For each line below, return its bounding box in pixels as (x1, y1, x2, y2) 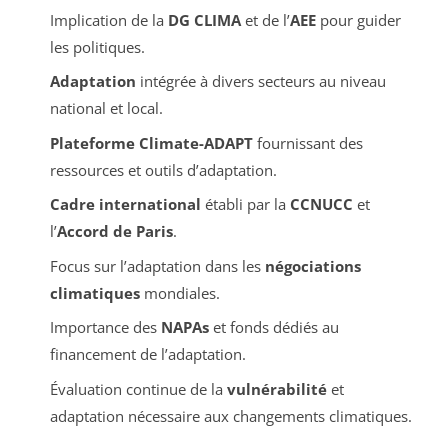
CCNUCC (289, 194, 353, 215)
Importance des (49, 317, 161, 338)
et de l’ (240, 9, 290, 30)
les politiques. (49, 36, 145, 57)
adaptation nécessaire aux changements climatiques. (49, 405, 412, 426)
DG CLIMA (167, 9, 241, 30)
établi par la (200, 194, 290, 215)
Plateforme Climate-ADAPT (49, 132, 253, 153)
